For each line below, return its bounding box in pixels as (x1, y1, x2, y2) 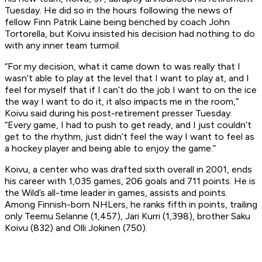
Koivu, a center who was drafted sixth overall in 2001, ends (5, 164, 252, 175)
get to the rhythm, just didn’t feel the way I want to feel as (5, 131, 254, 143)
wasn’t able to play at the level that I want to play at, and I (5, 73, 249, 84)
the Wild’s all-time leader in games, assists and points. (5, 187, 227, 199)
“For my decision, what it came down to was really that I (5, 61, 240, 73)
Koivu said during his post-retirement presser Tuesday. (5, 108, 232, 119)
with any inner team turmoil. (5, 40, 120, 51)
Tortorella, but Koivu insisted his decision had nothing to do (5, 28, 255, 40)
